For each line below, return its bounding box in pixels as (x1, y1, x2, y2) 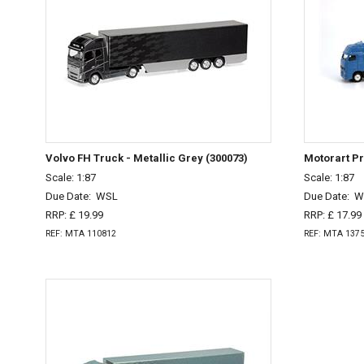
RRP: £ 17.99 (304, 208, 362, 221)
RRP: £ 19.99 (45, 208, 103, 221)
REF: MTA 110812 (45, 227, 116, 239)
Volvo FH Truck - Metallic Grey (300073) (45, 151, 248, 164)
